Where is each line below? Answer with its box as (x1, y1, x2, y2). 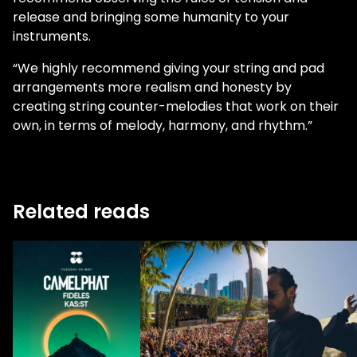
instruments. (13, 27, 91, 45)
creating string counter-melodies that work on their (13, 97, 339, 116)
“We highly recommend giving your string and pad (13, 59, 324, 77)
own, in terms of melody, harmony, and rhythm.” (13, 116, 312, 135)
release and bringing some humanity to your (13, 8, 289, 26)
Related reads (13, 198, 150, 225)
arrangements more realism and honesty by (13, 78, 292, 96)
